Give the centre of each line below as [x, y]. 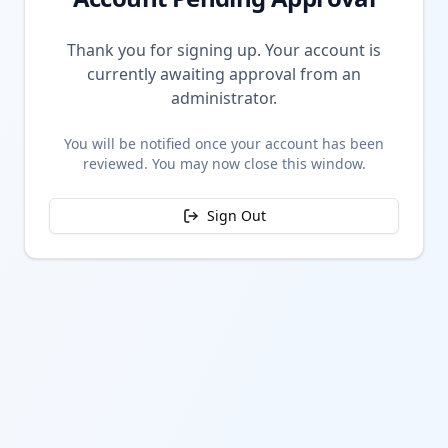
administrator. [224, 98]
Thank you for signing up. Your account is [224, 50]
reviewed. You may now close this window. [224, 163]
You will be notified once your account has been [224, 143]
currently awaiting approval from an [224, 74]
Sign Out [236, 215]
